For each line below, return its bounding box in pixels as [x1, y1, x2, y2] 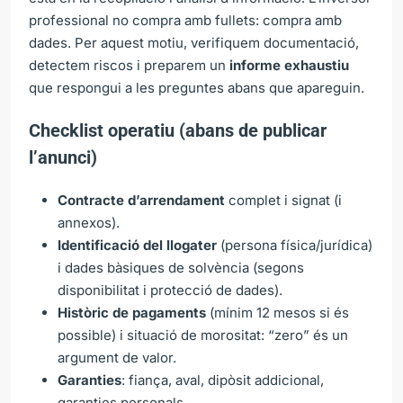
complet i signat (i [225, 191, 342, 209]
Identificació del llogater [58, 236, 217, 254]
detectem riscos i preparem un [29, 56, 229, 74]
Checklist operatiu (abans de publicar [29, 119, 327, 141]
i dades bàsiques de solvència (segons [58, 258, 304, 276]
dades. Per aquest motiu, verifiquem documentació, [29, 33, 359, 51]
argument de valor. [58, 348, 176, 366]
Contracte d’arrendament [58, 191, 225, 209]
